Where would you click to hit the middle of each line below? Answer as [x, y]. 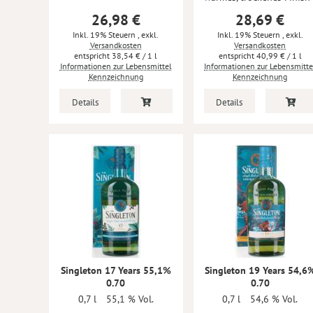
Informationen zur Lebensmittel [116, 66]
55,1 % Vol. [130, 299]
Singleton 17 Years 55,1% [116, 270]
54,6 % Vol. [274, 299]
